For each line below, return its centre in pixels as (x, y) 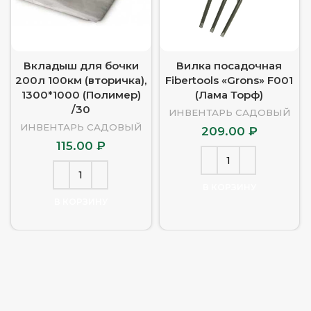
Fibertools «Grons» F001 (229, 80)
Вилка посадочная (229, 65)
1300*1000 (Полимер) (81, 94)
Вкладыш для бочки (81, 65)
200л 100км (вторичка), (81, 80)
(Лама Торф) (229, 94)
